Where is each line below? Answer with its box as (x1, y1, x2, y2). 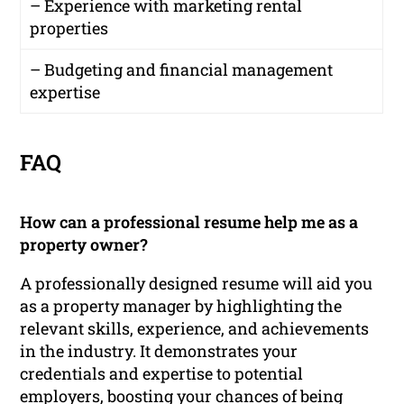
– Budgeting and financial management (30, 58, 334, 80)
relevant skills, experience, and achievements (20, 317, 370, 339)
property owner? (20, 233, 149, 255)
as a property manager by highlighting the (20, 294, 343, 317)
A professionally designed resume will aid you (20, 271, 373, 294)
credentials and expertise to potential (20, 362, 304, 384)
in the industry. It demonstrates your (20, 339, 298, 362)
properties (30, 16, 109, 39)
